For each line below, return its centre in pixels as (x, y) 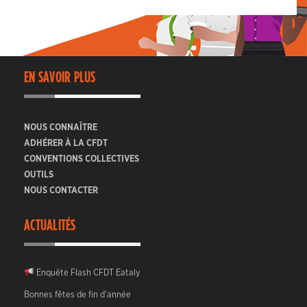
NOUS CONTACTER (61, 191)
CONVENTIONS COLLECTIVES (82, 159)
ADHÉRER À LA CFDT (66, 143)
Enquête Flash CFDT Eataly (87, 273)
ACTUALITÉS (50, 225)
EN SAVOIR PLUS (60, 77)
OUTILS (39, 175)
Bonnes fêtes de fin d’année (77, 295)
